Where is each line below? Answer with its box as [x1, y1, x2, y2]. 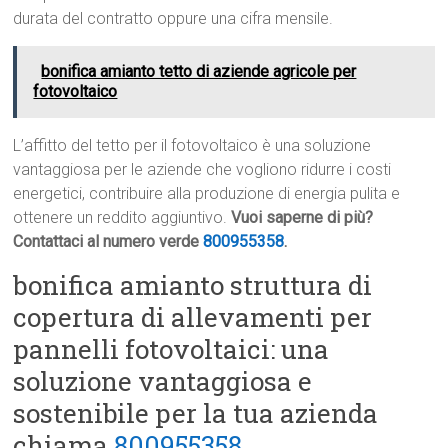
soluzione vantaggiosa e [13, 364, 313, 399]
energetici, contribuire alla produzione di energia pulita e [13, 184, 401, 204]
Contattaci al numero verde [13, 232, 204, 252]
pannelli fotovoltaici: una [13, 332, 330, 367]
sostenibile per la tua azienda [13, 396, 379, 431]
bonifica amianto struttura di [13, 268, 373, 303]
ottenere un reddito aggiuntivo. [13, 208, 232, 228]
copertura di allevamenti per [13, 300, 373, 335]
